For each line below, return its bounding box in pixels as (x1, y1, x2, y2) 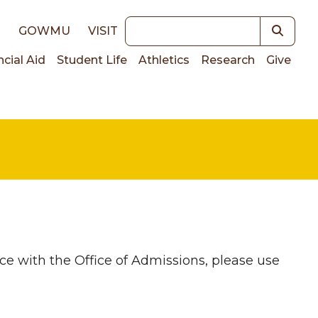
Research (201, 53, 255, 67)
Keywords (124, 18, 187, 33)
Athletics (138, 53, 190, 67)
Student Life (57, 53, 127, 67)
